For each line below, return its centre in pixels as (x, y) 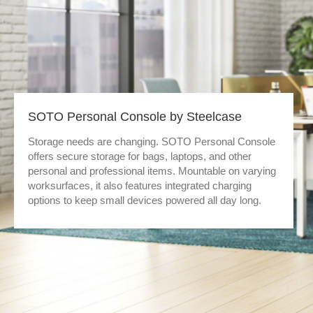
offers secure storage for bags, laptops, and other (140, 156)
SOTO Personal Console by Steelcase (135, 117)
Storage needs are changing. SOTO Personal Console (152, 141)
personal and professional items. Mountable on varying (152, 171)
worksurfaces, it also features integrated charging (140, 185)
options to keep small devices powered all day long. (145, 200)
